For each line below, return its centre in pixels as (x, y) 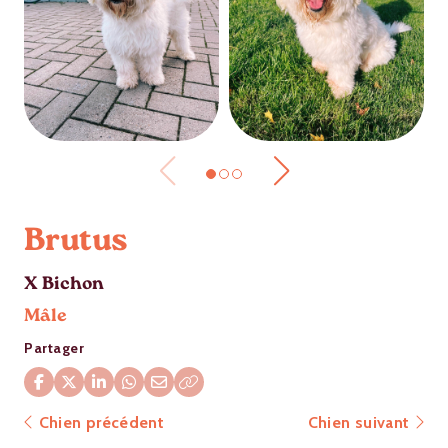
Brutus (76, 244)
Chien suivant (360, 423)
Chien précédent (99, 423)
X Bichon (64, 286)
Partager (54, 348)
